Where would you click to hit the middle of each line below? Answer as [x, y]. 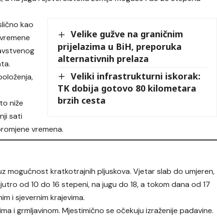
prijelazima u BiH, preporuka [120, 46]
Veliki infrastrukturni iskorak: [136, 76]
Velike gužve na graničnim [127, 34]
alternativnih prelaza [103, 58]
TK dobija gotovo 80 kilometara [127, 88]
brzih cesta [82, 101]
